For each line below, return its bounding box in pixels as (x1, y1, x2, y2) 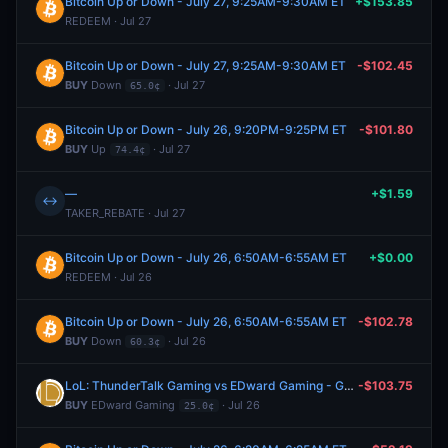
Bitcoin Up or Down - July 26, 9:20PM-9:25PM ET (65, 122, 347, 137)
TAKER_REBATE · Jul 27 (65, 206, 185, 220)
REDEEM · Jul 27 (65, 14, 151, 28)
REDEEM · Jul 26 (65, 270, 152, 284)
